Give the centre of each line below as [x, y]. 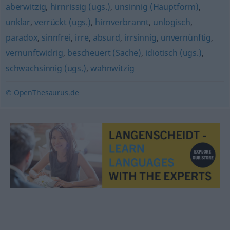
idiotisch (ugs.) [174, 53]
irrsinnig [140, 37]
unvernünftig [186, 37]
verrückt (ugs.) [63, 22]
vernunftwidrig [34, 53]
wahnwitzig [112, 68]
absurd [106, 37]
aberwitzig [26, 7]
